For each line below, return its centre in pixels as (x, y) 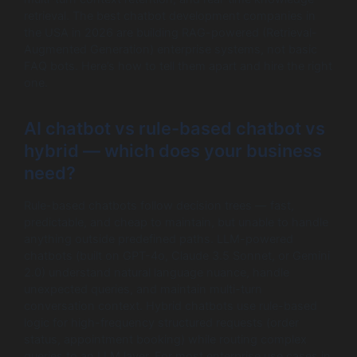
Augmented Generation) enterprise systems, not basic (171, 49)
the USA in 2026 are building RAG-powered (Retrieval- (171, 32)
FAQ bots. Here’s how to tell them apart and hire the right (178, 66)
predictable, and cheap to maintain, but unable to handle (176, 222)
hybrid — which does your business (173, 151)
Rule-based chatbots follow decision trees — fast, (159, 205)
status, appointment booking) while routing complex (165, 339)
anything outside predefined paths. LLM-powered (159, 239)
